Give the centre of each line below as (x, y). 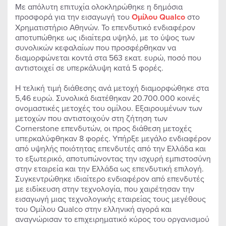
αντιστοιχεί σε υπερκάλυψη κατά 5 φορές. (89, 68)
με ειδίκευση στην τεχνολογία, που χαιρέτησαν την (105, 189)
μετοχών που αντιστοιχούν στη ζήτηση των (91, 118)
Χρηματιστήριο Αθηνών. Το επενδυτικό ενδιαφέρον (105, 27)
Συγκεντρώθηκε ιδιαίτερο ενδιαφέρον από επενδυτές (110, 179)
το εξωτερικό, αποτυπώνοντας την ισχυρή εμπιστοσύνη (113, 158)
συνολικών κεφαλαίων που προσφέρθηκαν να (96, 47)
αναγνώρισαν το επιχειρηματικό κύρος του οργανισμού (112, 219)
